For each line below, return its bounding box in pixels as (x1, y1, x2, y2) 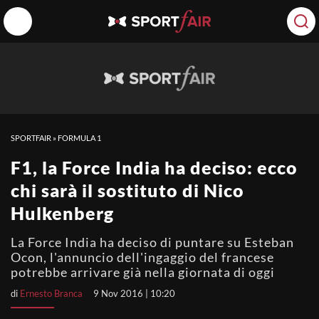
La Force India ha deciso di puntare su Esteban (11, 234, 294, 250)
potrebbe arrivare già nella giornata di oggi (11, 264, 275, 280)
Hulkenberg (11, 202, 114, 224)
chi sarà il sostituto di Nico (11, 179, 244, 201)
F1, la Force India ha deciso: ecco (11, 157, 298, 178)
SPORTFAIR (11, 133, 51, 142)
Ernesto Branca (20, 288, 83, 299)
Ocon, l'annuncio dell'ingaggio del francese (11, 249, 274, 265)
